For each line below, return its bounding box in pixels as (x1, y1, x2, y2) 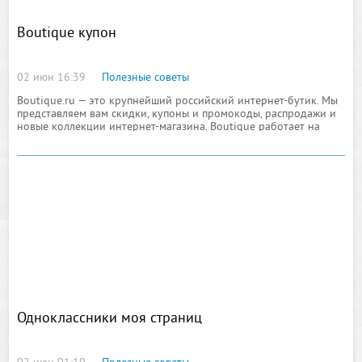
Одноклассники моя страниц (17, 309, 203, 328)
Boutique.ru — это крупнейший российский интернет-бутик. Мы (17, 95, 339, 108)
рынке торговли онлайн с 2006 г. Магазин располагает (17, 133, 293, 147)
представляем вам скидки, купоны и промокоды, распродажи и (17, 107, 337, 121)
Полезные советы (102, 71, 190, 85)
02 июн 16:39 (17, 71, 86, 85)
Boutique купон (17, 24, 117, 43)
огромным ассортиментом (17, 146, 150, 160)
